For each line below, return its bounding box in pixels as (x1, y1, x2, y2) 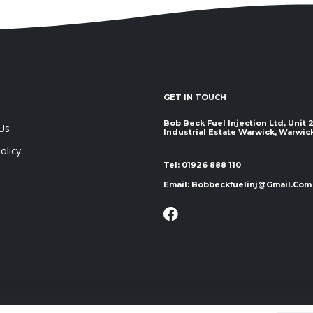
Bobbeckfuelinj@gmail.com (191, 179, 312, 189)
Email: (163, 179, 191, 189)
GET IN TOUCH (163, 92, 226, 102)
